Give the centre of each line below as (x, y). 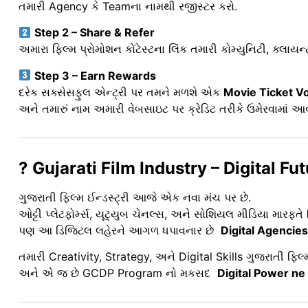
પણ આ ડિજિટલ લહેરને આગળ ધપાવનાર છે (120, 230)
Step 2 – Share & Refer (95, 33)
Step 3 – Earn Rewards (96, 75)
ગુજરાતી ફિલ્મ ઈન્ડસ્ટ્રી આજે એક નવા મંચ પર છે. (135, 197)
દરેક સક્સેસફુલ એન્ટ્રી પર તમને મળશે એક (121, 92)
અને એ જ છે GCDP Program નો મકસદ (118, 273)
